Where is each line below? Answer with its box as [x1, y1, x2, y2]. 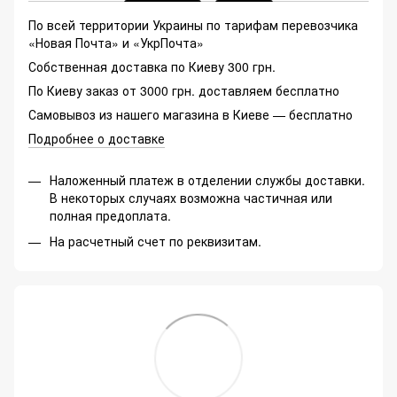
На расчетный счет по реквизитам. [50, 231, 261, 250]
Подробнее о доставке [28, 129, 165, 148]
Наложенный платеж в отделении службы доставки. [50, 171, 365, 190]
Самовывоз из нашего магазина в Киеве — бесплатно [28, 105, 353, 124]
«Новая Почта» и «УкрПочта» [28, 34, 204, 52]
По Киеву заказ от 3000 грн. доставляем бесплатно [28, 82, 339, 100]
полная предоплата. [50, 206, 171, 225]
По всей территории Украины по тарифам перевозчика [28, 16, 358, 35]
